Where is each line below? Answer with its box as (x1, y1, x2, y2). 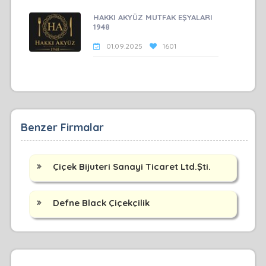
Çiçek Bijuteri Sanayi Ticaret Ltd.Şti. (52, 161, 211, 173)
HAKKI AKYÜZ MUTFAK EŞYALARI (93, 12, 213, 23)
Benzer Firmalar (20, 121, 104, 135)
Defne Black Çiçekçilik (52, 197, 150, 209)
